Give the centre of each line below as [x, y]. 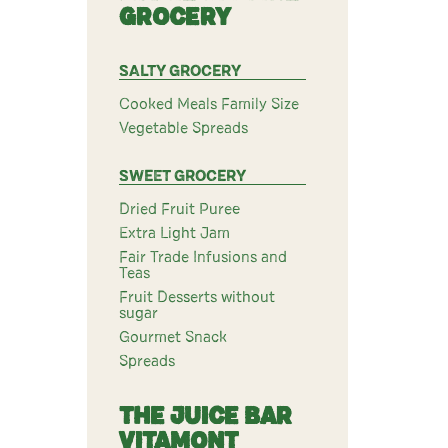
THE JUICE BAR [205, 417]
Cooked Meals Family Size [209, 104]
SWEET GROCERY [182, 176]
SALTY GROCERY [180, 71]
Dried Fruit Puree [179, 209]
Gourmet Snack [173, 337]
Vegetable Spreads [183, 128]
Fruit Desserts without [197, 297]
